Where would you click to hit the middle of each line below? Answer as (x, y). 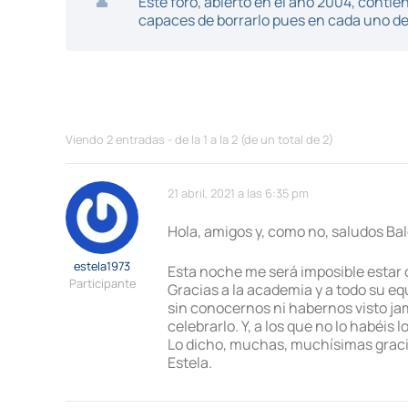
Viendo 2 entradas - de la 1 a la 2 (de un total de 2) (199, 139)
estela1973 (102, 266)
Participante (102, 284)
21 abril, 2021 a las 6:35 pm (238, 193)
